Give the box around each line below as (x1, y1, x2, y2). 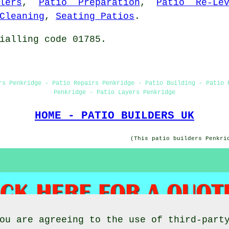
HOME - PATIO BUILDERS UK (35, 109, 194, 122)
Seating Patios (56, 11, 134, 21)
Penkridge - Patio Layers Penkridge (54, 88, 175, 96)
